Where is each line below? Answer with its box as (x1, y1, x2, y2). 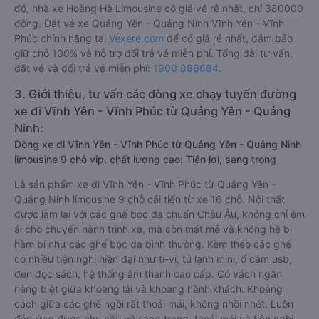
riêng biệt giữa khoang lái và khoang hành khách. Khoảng (14, 283, 283, 295)
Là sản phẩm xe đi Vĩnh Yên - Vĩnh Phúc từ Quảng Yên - (14, 178, 276, 190)
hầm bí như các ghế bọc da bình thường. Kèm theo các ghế (14, 238, 291, 250)
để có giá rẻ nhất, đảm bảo (164, 32, 293, 44)
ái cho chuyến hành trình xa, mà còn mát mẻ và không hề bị (14, 223, 292, 235)
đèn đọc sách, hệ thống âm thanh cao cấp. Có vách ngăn (14, 268, 282, 280)
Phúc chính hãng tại (14, 32, 109, 44)
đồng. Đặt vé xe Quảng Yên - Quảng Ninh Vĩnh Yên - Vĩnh (14, 17, 284, 29)
